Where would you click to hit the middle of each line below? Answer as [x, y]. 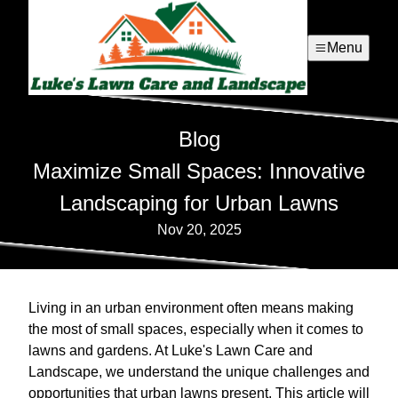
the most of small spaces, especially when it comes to [196, 330]
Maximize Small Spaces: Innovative [199, 171]
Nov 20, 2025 [199, 230]
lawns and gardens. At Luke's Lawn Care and [171, 351]
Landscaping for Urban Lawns [199, 203]
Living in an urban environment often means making [191, 308]
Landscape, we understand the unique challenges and [199, 372]
